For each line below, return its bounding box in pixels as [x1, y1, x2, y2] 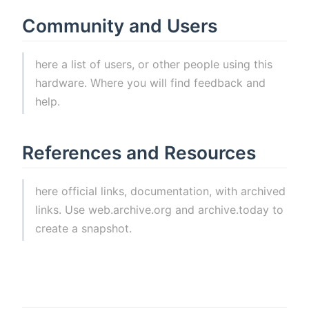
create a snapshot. [35, 221, 132, 235]
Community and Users [22, 14, 217, 37]
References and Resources [22, 141, 256, 163]
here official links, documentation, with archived [35, 183, 286, 198]
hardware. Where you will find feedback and [35, 75, 266, 90]
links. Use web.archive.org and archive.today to [35, 202, 284, 217]
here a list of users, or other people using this [35, 57, 273, 71]
